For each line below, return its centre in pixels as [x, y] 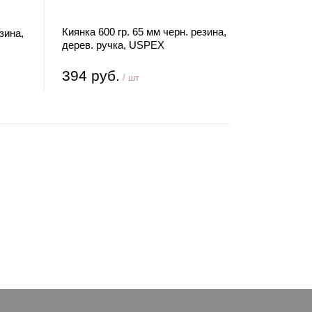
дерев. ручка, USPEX [114, 45]
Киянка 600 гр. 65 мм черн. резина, [145, 32]
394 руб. [91, 76]
